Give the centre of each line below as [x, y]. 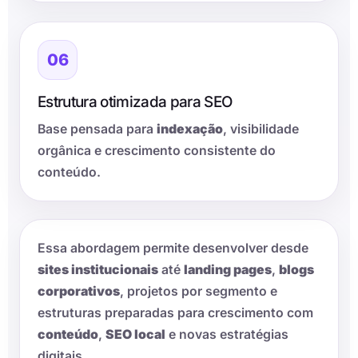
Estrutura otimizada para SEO [135, 102]
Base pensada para [97, 129]
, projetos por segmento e [199, 292]
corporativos [79, 292]
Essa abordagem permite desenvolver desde [173, 249]
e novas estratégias [227, 335]
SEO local [135, 335]
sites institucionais [98, 270]
